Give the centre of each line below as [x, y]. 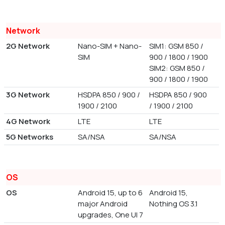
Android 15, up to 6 [110, 193]
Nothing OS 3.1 [174, 204]
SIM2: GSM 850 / [177, 68]
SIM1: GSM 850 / [177, 46]
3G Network [28, 95]
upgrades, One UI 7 [110, 215]
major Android [102, 204]
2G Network [28, 46]
